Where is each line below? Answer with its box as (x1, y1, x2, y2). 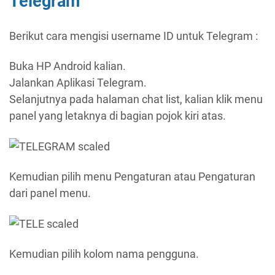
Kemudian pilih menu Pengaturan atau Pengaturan (9, 170, 255, 183)
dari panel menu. (9, 187, 91, 199)
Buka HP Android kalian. (9, 60, 126, 72)
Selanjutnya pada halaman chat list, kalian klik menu (9, 93, 263, 106)
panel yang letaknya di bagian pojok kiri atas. (9, 109, 226, 122)
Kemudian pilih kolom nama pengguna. (9, 247, 199, 260)
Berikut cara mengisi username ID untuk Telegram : (9, 29, 258, 42)
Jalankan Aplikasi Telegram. (9, 76, 147, 89)
